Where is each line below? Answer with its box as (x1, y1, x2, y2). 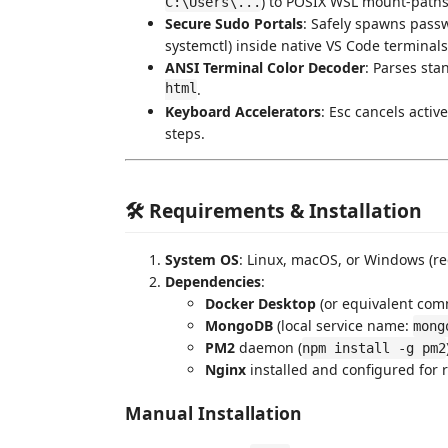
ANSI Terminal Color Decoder (165, 57, 365, 77)
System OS (165, 250, 239, 269)
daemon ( (235, 338, 302, 357)
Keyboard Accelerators (165, 101, 321, 121)
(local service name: (273, 316, 413, 335)
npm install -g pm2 (302, 340, 446, 356)
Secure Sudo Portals (165, 13, 303, 33)
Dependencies (165, 272, 261, 291)
